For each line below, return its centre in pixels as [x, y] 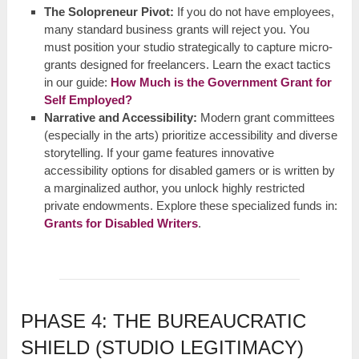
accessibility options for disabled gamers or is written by [189, 170]
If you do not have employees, [254, 11]
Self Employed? [88, 99]
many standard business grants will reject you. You [176, 29]
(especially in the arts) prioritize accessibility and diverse [190, 135]
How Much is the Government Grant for [221, 82]
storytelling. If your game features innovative [159, 152]
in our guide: [77, 82]
